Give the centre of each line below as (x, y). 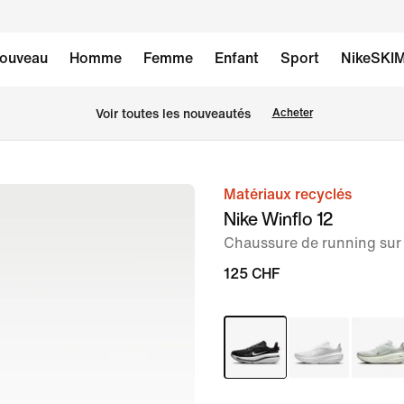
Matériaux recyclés (288, 194)
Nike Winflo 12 (278, 219)
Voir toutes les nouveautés (173, 114)
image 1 (220, 196)
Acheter (292, 113)
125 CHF (252, 274)
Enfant (236, 58)
